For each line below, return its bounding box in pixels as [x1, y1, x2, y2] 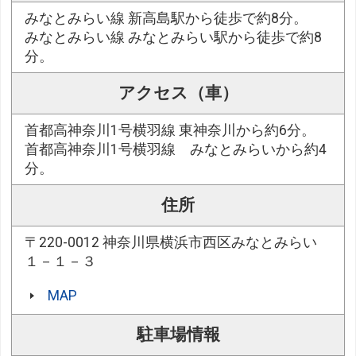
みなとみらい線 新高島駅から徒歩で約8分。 [25, 10, 308, 27]
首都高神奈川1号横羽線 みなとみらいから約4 [25, 141, 327, 158]
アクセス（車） [118, 83, 238, 103]
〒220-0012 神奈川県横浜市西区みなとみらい [25, 234, 318, 251]
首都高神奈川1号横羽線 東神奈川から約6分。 [25, 122, 316, 139]
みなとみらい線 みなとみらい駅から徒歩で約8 [25, 29, 323, 46]
